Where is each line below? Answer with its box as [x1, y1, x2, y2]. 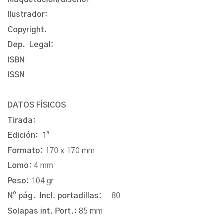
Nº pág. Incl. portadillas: [7, 192, 111, 200]
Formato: [7, 146, 45, 155]
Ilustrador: [7, 10, 50, 19]
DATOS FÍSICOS [7, 101, 68, 110]
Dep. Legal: [7, 41, 54, 49]
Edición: [7, 131, 42, 140]
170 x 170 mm [45, 146, 95, 155]
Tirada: [7, 116, 135, 124]
